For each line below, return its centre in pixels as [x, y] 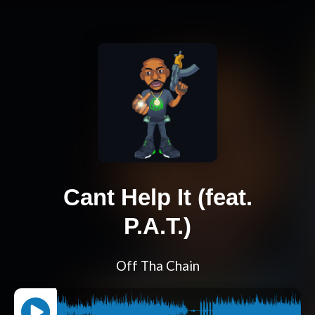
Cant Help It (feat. [157, 198]
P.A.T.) [157, 226]
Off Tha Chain [157, 266]
